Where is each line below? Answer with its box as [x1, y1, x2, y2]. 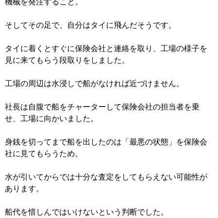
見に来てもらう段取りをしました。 [5, 56, 129, 65]
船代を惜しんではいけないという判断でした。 [5, 208, 168, 217]
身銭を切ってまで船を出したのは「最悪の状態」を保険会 [5, 138, 207, 146]
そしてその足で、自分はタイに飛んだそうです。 [5, 21, 176, 30]
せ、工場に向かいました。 [5, 114, 98, 123]
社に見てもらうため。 [5, 149, 83, 158]
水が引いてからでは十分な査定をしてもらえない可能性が [5, 173, 207, 182]
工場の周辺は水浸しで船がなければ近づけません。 [5, 79, 184, 88]
